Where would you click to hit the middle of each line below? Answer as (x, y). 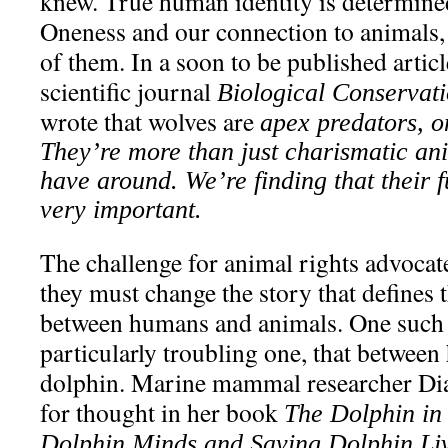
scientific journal (128, 91)
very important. (124, 209)
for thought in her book (162, 412)
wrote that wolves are (150, 121)
